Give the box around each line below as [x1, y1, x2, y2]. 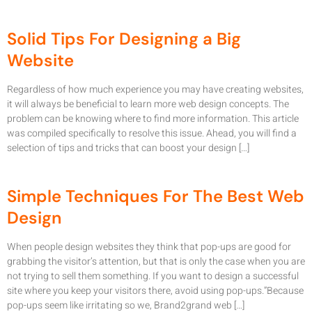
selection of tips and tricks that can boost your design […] [7, 141, 249, 156]
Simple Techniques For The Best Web [7, 185, 304, 207]
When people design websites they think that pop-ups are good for [7, 239, 291, 254]
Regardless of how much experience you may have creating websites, [7, 82, 304, 97]
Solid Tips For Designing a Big [7, 28, 241, 50]
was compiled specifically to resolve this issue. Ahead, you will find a [7, 126, 297, 141]
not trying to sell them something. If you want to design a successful [7, 268, 299, 283]
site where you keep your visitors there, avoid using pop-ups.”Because [7, 283, 304, 298]
